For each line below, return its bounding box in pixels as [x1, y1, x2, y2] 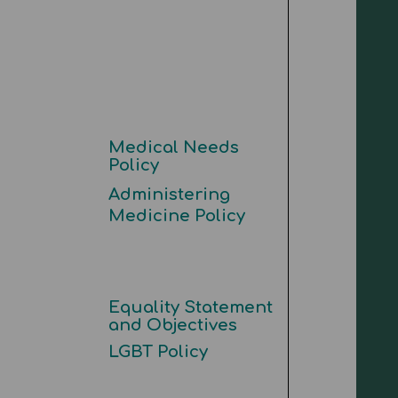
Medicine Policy [107, 207, 245, 225]
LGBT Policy [107, 343, 208, 361]
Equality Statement [107, 298, 273, 316]
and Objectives [107, 316, 237, 334]
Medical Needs [107, 139, 239, 156]
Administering [107, 186, 230, 203]
